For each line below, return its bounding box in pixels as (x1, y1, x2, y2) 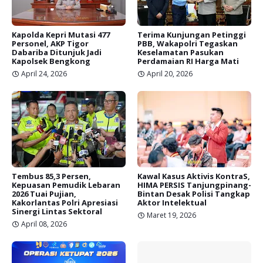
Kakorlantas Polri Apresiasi (12, 197, 118, 208)
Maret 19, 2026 (147, 210, 196, 220)
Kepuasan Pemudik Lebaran (12, 180, 120, 190)
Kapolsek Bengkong (12, 56, 90, 66)
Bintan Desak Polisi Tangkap (137, 188, 250, 199)
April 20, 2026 (147, 69, 193, 79)
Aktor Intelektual (137, 197, 207, 208)
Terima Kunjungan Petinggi (137, 29, 246, 40)
